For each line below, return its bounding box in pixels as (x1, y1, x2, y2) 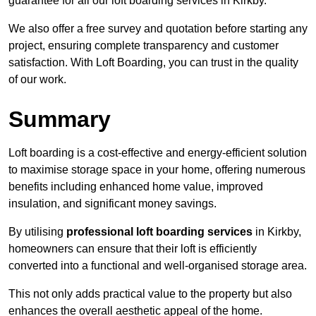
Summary (8, 107, 111, 133)
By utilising (8, 226, 66, 238)
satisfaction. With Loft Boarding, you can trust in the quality (8, 56, 298, 69)
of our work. (8, 73, 66, 86)
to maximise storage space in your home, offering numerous (8, 164, 305, 176)
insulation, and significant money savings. (8, 197, 217, 210)
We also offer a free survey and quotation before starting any (8, 23, 308, 35)
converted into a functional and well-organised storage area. (8, 260, 307, 272)
